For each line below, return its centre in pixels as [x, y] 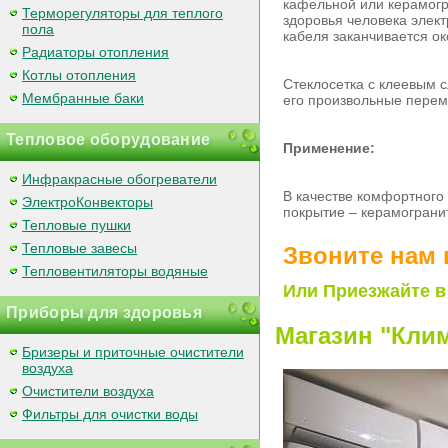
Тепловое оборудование [108, 139]
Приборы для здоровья [104, 312]
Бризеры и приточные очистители [133, 352]
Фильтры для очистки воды [110, 414]
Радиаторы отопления [95, 52]
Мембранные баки [83, 98]
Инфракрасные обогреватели [119, 179]
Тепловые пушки [76, 225]
